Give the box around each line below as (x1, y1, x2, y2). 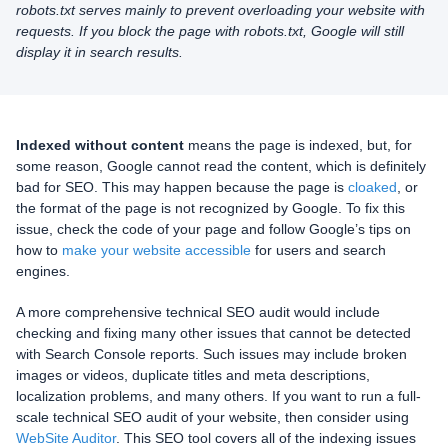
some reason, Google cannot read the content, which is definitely (16, 158, 426, 175)
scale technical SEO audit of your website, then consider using (16, 409, 409, 426)
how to (16, 242, 62, 259)
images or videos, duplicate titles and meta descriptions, (16, 367, 370, 384)
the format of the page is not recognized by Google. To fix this (16, 200, 405, 217)
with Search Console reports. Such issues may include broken (16, 346, 407, 363)
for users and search (251, 242, 386, 259)
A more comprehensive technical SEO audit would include (16, 304, 380, 321)
